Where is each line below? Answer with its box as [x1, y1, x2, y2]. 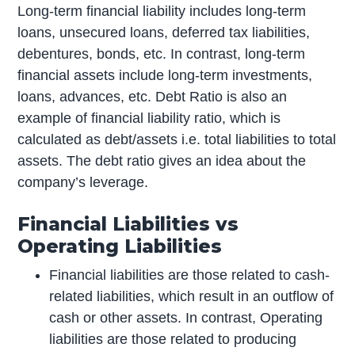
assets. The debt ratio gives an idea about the [17, 153, 307, 170]
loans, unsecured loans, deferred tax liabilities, [17, 25, 311, 41]
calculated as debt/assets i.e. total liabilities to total [17, 132, 337, 148]
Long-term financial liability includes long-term [17, 3, 307, 20]
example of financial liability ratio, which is [17, 110, 281, 127]
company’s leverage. [17, 174, 149, 191]
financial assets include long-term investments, [17, 67, 313, 84]
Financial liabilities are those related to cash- [49, 267, 330, 284]
